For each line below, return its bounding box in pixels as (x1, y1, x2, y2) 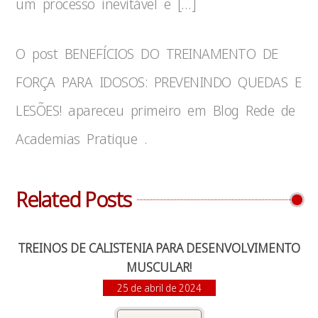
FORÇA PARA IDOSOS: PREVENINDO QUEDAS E (16, 72, 302, 92)
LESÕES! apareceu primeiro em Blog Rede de (16, 101, 295, 120)
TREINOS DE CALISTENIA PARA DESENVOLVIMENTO (18, 239, 300, 256)
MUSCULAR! (126, 258, 192, 275)
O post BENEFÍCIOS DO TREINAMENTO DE (16, 44, 278, 63)
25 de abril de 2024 (116, 281, 202, 295)
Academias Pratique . (16, 129, 147, 148)
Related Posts (16, 185, 132, 214)
